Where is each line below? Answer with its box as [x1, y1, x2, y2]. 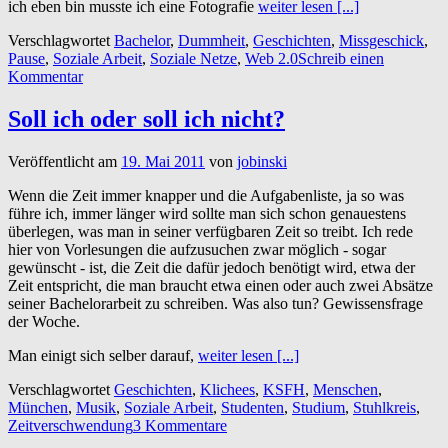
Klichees [200, 380, 255, 398]
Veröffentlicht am [8, 152, 121, 170]
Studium [292, 398, 345, 416]
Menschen [313, 380, 378, 398]
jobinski [237, 152, 287, 170]
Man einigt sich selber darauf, [8, 346, 198, 364]
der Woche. [8, 312, 80, 330]
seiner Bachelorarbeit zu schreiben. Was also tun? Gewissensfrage [8, 294, 423, 312]
